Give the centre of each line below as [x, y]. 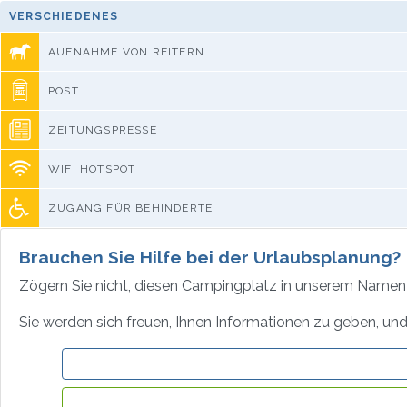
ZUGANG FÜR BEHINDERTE [131, 208]
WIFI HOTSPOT [92, 169]
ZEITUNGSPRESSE [103, 129]
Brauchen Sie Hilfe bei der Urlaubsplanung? [210, 257]
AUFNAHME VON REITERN [126, 51]
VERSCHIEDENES [64, 16]
